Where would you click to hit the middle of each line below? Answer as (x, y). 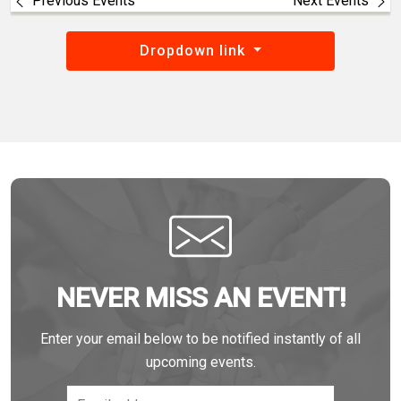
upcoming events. (200, 362)
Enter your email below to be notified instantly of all (200, 339)
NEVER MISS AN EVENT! (200, 298)
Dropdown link (194, 51)
